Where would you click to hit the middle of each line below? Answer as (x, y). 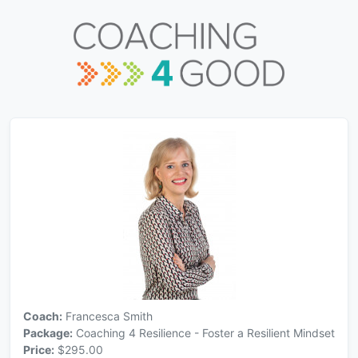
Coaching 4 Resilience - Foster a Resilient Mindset (203, 333)
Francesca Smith (107, 316)
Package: (48, 333)
